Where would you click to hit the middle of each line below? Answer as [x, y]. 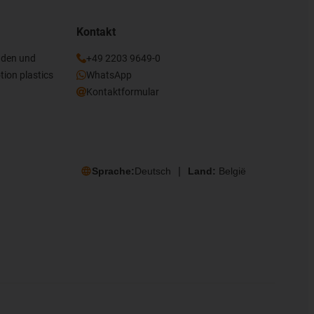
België [232, 171]
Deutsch [152, 171]
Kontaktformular [122, 91]
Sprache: [113, 171]
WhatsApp [109, 75]
